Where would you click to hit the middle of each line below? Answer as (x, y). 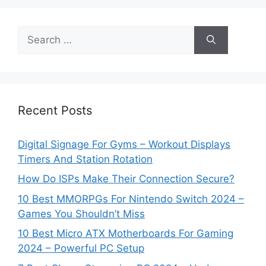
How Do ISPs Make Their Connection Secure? (126, 179)
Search (34, 32)
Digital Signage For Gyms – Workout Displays (124, 144)
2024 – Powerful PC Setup (81, 248)
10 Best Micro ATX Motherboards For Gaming (126, 234)
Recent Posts (55, 110)
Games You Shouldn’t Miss (81, 213)
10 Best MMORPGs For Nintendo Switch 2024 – (131, 199)
